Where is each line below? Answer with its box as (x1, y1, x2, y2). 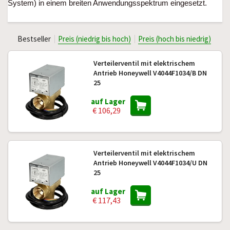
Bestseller (17, 34, 51, 44)
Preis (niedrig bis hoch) (57, 34, 131, 44)
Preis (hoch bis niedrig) (138, 34, 211, 44)
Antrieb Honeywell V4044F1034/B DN (93, 68, 207, 78)
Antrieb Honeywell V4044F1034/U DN (93, 158, 207, 167)
